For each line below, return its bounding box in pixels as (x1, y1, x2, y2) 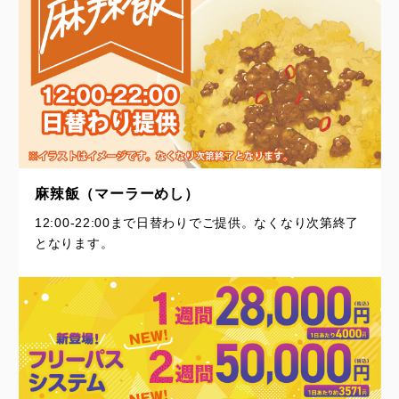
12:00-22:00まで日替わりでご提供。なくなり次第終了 (35, 216, 359, 231)
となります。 (35, 236, 114, 251)
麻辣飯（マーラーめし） (35, 185, 199, 201)
